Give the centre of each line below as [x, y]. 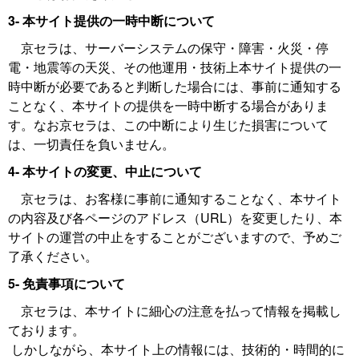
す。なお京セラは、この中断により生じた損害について [168, 125]
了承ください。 [53, 256]
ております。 [46, 330]
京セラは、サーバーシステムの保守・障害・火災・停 [168, 48]
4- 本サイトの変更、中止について [105, 171]
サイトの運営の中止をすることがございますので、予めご [175, 237]
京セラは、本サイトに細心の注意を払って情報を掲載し [175, 311]
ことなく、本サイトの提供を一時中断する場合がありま [168, 105]
